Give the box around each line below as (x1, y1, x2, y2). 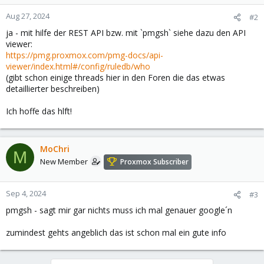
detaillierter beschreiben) (6, 83, 100, 94)
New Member (40, 156, 88, 167)
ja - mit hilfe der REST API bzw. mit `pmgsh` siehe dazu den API (6, 27, 246, 38)
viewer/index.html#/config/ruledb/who (6, 61, 150, 72)
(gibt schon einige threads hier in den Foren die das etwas (6, 72, 225, 83)
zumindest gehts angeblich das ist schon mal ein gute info (6, 227, 226, 238)
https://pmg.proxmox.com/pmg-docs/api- (6, 49, 163, 61)
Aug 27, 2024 (6, 11, 49, 21)
